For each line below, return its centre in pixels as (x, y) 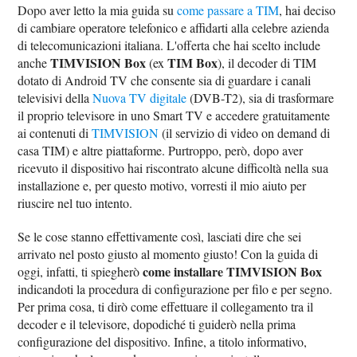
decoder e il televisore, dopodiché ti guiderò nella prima (157, 324)
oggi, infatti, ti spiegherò (80, 271)
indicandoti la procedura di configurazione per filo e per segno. (175, 289)
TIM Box (193, 63)
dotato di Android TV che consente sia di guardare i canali (165, 80)
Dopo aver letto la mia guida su (98, 10)
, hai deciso (308, 10)
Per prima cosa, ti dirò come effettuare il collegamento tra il (166, 306)
